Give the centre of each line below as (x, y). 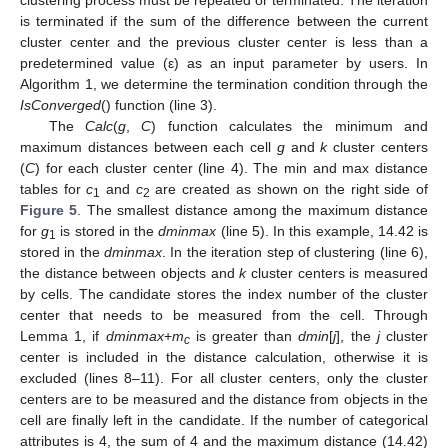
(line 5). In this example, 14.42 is (322, 230)
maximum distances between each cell (148, 146)
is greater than (244, 335)
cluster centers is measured (337, 272)
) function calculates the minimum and (289, 125)
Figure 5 (49, 209)
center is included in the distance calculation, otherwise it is (224, 356)
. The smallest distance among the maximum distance (252, 209)
